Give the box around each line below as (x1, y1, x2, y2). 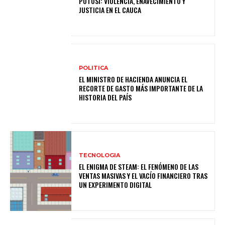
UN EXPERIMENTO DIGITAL (79, 179, 152, 190)
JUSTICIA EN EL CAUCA (79, 5, 142, 16)
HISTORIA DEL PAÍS (79, 92, 132, 103)
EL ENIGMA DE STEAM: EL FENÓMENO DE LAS (79, 161, 199, 172)
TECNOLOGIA (79, 152, 121, 159)
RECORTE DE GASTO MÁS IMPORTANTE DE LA (79, 83, 203, 94)
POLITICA (79, 64, 108, 72)
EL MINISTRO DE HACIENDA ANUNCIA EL (79, 74, 188, 85)
